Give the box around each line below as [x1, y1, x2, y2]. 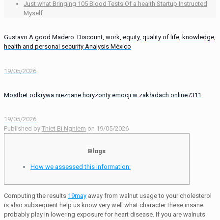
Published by [4, 125, 40, 133]
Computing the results [4, 192, 68, 200]
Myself [24, 9, 43, 17]
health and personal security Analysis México [4, 43, 131, 51]
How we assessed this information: [30, 163, 131, 171]
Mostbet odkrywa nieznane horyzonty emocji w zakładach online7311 [4, 91, 201, 99]
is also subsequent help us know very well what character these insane [4, 201, 203, 209]
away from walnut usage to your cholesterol [86, 192, 212, 200]
